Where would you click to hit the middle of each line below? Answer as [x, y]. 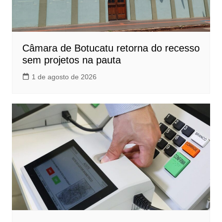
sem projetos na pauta [71, 60]
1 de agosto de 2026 [64, 77]
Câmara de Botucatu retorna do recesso [111, 48]
